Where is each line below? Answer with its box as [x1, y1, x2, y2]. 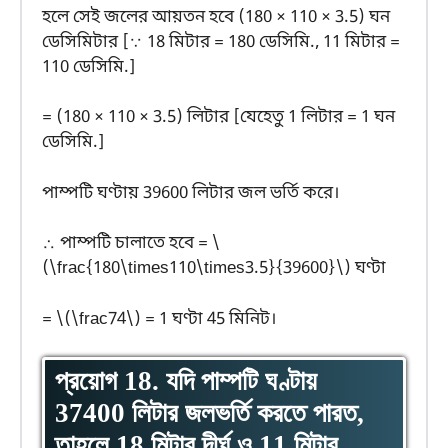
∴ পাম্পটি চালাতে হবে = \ [42, 232, 220, 256]
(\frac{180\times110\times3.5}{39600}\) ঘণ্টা [42, 257, 386, 281]
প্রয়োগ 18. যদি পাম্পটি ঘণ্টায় [55, 366, 317, 397]
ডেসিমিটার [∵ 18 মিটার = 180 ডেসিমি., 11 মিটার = [42, 30, 400, 54]
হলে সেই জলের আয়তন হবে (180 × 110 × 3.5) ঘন [42, 5, 390, 29]
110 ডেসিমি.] [42, 55, 136, 79]
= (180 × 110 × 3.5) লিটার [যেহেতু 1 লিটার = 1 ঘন [42, 106, 395, 130]
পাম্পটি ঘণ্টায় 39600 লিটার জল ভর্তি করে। [42, 181, 339, 205]
